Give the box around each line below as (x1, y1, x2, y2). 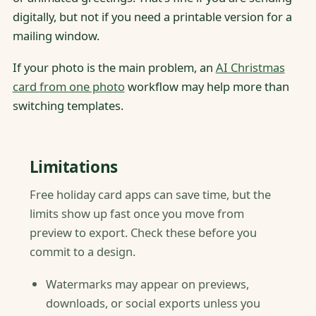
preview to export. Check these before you (29, 224, 257, 241)
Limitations (29, 156, 118, 178)
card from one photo (12, 78, 125, 95)
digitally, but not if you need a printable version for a (12, 8, 292, 25)
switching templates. (12, 97, 123, 114)
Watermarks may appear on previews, (45, 275, 249, 292)
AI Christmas (215, 59, 285, 76)
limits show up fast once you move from (29, 205, 244, 222)
